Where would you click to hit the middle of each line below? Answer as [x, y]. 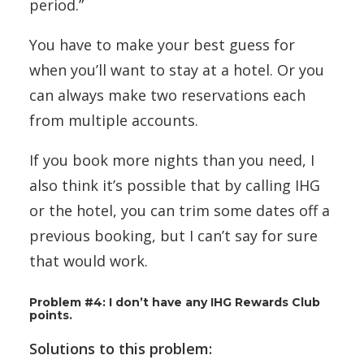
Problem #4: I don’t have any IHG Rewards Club [175, 302]
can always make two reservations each [167, 95]
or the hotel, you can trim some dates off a [180, 210]
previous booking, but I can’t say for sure [173, 236]
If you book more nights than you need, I [172, 160]
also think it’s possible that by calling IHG [175, 185]
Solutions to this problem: [121, 349]
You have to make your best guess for [162, 45]
